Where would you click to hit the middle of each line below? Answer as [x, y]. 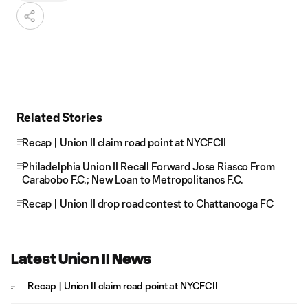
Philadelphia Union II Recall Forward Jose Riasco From [148, 166]
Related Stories [59, 117]
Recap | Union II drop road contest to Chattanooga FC [148, 203]
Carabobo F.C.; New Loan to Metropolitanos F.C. [133, 179]
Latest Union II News [81, 259]
